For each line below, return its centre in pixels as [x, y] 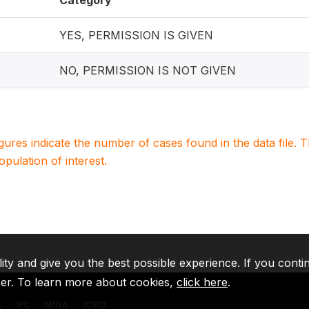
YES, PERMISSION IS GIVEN [136, 35]
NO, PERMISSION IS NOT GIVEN [148, 70]
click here [202, 282]
